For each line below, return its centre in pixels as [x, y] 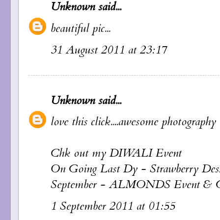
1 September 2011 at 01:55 [113, 206]
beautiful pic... [81, 28]
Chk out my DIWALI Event [116, 153]
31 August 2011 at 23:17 [109, 50]
